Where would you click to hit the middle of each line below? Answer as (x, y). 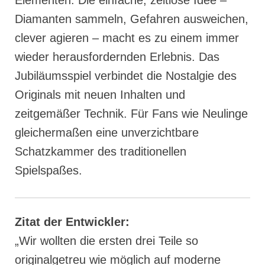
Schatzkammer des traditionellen (101, 152)
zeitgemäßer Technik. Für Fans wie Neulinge (131, 114)
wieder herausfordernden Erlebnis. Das (117, 57)
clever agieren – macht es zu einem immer (127, 38)
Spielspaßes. (49, 171)
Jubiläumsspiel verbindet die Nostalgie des (126, 76)
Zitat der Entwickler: (72, 222)
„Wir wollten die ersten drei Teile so (106, 241)
